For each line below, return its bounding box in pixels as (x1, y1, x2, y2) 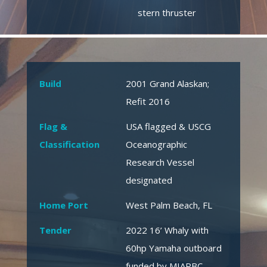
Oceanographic (125, 138, 187, 151)
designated (125, 174, 172, 187)
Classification (39, 138, 100, 151)
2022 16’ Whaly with (125, 224, 209, 237)
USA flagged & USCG (125, 120, 211, 133)
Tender (39, 224, 72, 237)
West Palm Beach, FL (125, 199, 212, 212)
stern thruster (137, 7, 196, 19)
